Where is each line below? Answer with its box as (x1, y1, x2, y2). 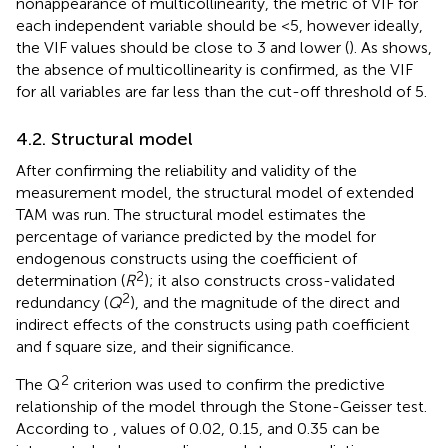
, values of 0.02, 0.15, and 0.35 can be (113, 418, 380, 438)
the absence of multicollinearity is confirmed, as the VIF (16, 59, 413, 79)
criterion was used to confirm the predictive (69, 374, 385, 394)
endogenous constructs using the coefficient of (16, 248, 357, 268)
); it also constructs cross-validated (144, 270, 395, 290)
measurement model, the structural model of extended (16, 182, 414, 202)
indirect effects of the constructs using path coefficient (16, 314, 410, 334)
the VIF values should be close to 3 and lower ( (16, 37, 349, 57)
